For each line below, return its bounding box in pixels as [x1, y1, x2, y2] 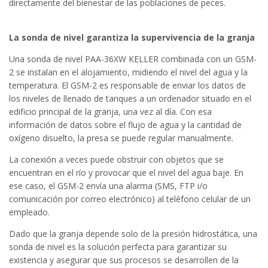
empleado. [9, 206, 50, 218]
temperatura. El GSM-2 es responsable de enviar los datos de [9, 79, 246, 91]
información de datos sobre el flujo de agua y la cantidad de [9, 118, 242, 130]
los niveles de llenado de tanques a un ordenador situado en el [9, 92, 251, 104]
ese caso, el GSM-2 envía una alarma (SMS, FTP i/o [9, 179, 208, 191]
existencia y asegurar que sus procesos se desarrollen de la [9, 254, 239, 266]
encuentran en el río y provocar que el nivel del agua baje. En [9, 166, 243, 178]
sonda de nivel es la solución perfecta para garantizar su [9, 240, 227, 252]
